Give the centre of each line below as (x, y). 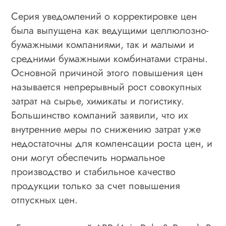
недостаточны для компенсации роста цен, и (112, 143)
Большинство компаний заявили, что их (100, 115)
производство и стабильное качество (94, 172)
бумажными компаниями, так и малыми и (103, 44)
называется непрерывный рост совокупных (106, 87)
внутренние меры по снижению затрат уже (106, 129)
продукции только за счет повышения (96, 186)
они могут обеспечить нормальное (88, 157)
